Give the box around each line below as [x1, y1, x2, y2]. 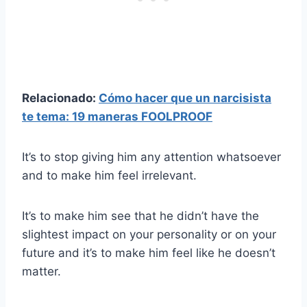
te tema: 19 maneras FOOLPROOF [22, 110, 212, 124]
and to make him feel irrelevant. [22, 169, 197, 183]
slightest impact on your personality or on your [22, 228, 276, 242]
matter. [22, 265, 61, 279]
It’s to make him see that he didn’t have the [22, 209, 259, 223]
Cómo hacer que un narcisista [99, 91, 271, 106]
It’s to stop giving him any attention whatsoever [22, 150, 281, 164]
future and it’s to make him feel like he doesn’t [22, 246, 275, 260]
